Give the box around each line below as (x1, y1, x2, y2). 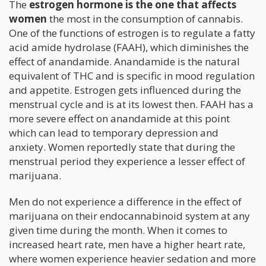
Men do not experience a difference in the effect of (9, 194, 242, 208)
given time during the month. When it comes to (9, 223, 227, 237)
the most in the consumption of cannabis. (47, 11, 243, 26)
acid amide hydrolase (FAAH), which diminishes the (9, 40, 249, 54)
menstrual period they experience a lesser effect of (9, 154, 245, 168)
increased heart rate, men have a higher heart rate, (9, 237, 245, 251)
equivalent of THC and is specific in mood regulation (9, 68, 255, 83)
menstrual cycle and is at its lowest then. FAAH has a (9, 97, 254, 111)
